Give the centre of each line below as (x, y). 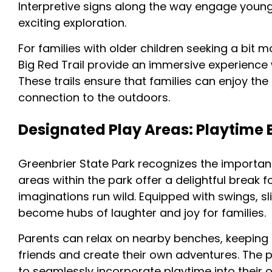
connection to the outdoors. (94, 97)
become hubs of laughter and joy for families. (142, 213)
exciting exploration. (72, 23)
